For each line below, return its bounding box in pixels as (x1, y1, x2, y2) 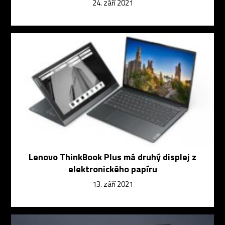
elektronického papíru (68, 162, 157, 176)
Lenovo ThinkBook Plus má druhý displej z (29, 150, 196, 164)
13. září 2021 (92, 178, 133, 190)
